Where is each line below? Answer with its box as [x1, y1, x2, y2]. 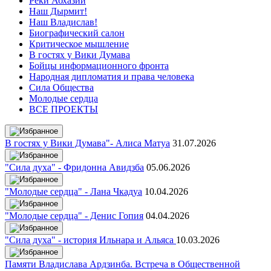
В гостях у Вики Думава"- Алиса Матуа [5, 137, 170, 148]
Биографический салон [29, 27, 125, 38]
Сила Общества [29, 82, 94, 93]
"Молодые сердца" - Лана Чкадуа [5, 186, 142, 197]
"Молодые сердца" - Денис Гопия [5, 210, 143, 221]
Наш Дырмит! [29, 5, 87, 16]
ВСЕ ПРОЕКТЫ [29, 103, 98, 114]
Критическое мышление [29, 38, 129, 49]
